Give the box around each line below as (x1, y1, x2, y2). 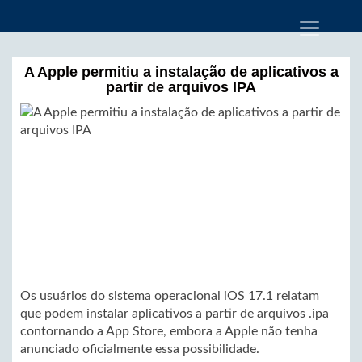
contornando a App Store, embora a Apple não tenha (20, 325, 318, 338)
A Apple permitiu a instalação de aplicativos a (23, 64, 339, 80)
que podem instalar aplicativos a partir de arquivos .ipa (20, 307, 329, 320)
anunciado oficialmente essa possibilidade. (20, 343, 259, 356)
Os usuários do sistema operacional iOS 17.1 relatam (20, 289, 319, 302)
